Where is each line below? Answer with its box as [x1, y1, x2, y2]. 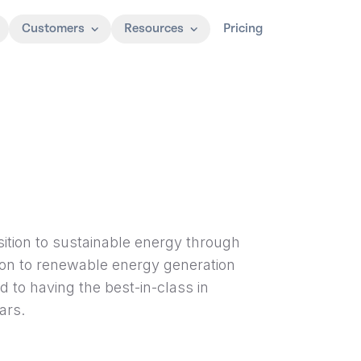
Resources [124, 21, 184, 36]
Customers [22, 21, 85, 36]
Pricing [223, 21, 263, 36]
